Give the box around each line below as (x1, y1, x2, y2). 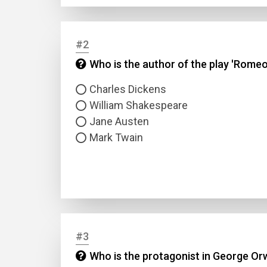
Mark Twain (89, 131, 143, 144)
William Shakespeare (89, 99, 188, 111)
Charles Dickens (89, 83, 166, 95)
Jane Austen (89, 115, 149, 128)
